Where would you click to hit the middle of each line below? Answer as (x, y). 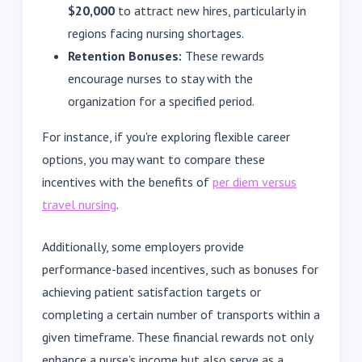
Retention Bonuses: (125, 56)
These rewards (223, 56)
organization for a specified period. (161, 101)
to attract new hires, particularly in (210, 11)
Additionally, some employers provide (143, 247)
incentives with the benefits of (127, 182)
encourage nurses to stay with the (160, 79)
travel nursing (79, 205)
